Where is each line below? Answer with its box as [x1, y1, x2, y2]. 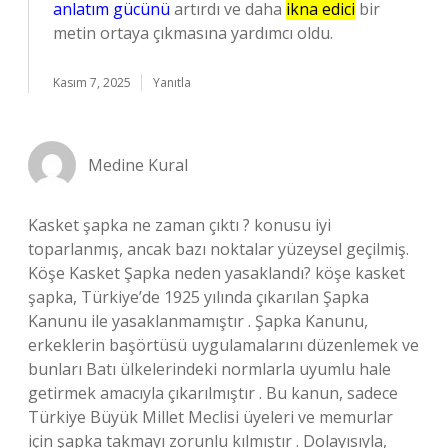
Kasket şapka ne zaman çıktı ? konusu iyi [28, 214, 331, 236]
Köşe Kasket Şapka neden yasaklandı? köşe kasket [28, 262, 405, 284]
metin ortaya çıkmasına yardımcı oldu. [53, 22, 333, 44]
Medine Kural [88, 154, 188, 176]
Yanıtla [153, 74, 191, 91]
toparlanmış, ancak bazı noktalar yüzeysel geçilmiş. [28, 238, 409, 260]
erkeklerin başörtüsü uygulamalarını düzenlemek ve [28, 334, 419, 356]
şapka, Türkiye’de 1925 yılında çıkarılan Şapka [28, 286, 369, 308]
